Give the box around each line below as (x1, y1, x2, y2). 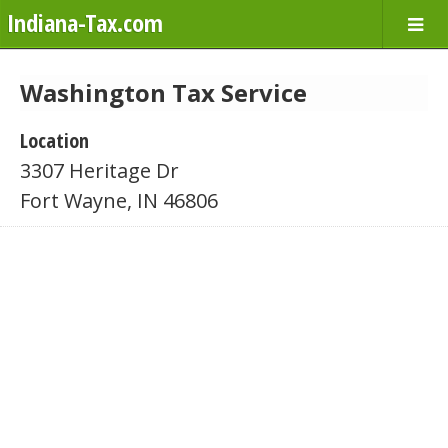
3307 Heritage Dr (20, 157, 179, 184)
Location (20, 127, 89, 154)
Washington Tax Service (20, 76, 307, 109)
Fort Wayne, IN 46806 (20, 187, 218, 214)
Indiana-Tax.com (7, 6, 163, 39)
